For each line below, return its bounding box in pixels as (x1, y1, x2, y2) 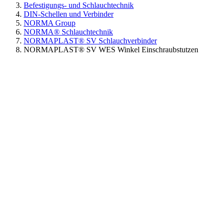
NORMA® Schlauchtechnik (24, 27, 113, 36)
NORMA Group (24, 18, 75, 27)
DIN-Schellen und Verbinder (24, 9, 113, 18)
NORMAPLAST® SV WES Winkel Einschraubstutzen (24, 45, 198, 54)
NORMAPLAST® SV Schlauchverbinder (24, 36, 157, 45)
